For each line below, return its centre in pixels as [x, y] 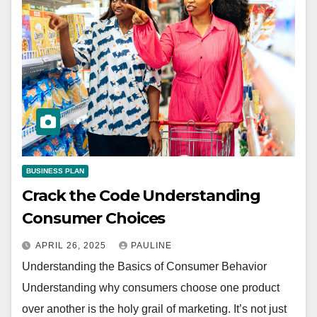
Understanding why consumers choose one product [151, 288]
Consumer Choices [94, 219]
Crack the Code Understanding [142, 196]
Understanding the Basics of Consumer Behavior [144, 267]
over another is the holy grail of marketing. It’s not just [154, 309]
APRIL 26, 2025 [72, 246]
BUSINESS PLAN [55, 171]
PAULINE [151, 246]
